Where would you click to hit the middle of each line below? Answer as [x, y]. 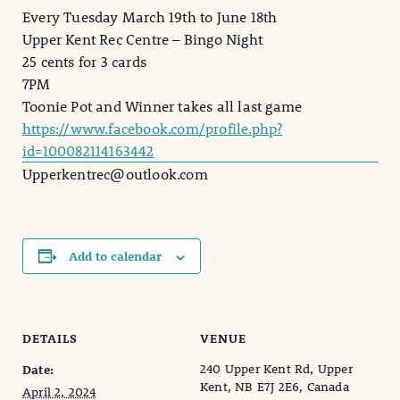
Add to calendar [115, 257]
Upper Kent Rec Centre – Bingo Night [142, 39]
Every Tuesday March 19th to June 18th [150, 17]
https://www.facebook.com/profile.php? [153, 129]
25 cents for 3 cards [84, 62]
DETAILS [50, 339]
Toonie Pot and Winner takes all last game [162, 106]
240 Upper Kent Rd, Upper [276, 369]
